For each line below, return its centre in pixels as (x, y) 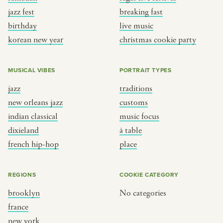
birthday (22, 26)
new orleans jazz (35, 103)
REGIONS (22, 174)
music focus (139, 116)
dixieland (23, 130)
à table (131, 130)
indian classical (33, 116)
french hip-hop (33, 144)
